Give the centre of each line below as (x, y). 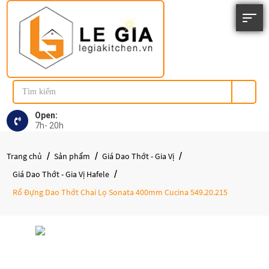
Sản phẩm (72, 156)
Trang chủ (25, 156)
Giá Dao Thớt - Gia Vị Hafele (61, 174)
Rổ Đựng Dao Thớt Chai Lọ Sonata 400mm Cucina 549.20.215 (120, 192)
